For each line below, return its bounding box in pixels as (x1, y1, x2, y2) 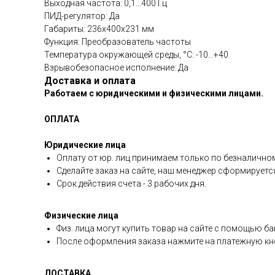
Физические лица (44, 211, 118, 220)
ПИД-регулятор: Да (44, 11, 120, 21)
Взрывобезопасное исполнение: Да (44, 63, 188, 72)
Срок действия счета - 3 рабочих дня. (56, 179, 206, 188)
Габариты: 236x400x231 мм (44, 24, 154, 34)
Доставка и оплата (44, 75, 136, 87)
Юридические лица (44, 140, 126, 150)
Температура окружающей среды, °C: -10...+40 (44, 50, 228, 60)
